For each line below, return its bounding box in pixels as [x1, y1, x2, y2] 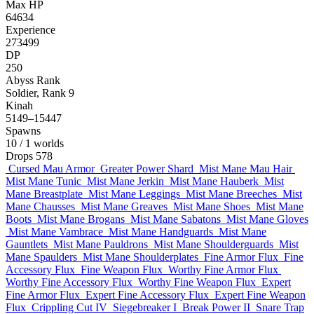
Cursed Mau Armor [8, 163, 95, 175]
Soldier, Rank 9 [6, 87, 74, 99]
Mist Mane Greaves [81, 200, 168, 212]
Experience [6, 24, 55, 36]
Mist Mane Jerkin [87, 175, 164, 187]
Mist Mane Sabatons [130, 213, 221, 225]
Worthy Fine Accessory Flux [6, 276, 132, 288]
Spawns [6, 125, 41, 137]
